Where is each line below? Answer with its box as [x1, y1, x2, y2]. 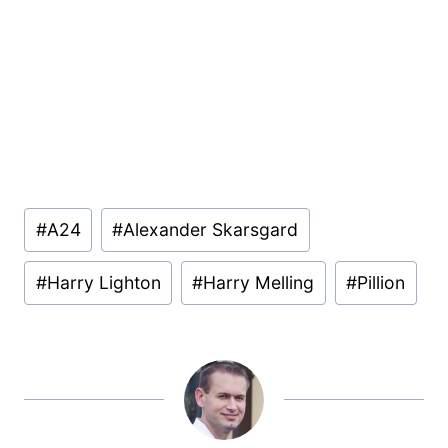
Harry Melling [203, 271, 315, 293]
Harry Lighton [46, 271, 161, 293]
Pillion [357, 271, 406, 293]
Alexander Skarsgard [123, 219, 299, 241]
